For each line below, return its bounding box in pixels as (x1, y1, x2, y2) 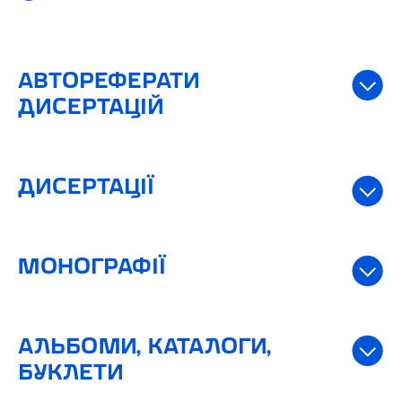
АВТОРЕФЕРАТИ (18, 71, 200, 92)
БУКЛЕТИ (18, 363, 124, 384)
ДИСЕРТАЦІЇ (18, 177, 154, 198)
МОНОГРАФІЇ (18, 257, 166, 278)
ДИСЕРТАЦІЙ (18, 97, 164, 118)
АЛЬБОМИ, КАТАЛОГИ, (18, 336, 272, 358)
